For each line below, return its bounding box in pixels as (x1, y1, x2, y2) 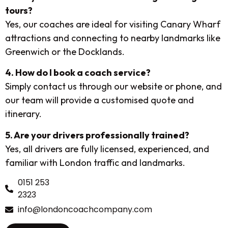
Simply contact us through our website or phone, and (5, 80, 222, 93)
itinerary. (5, 108, 42, 120)
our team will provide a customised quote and (5, 94, 194, 106)
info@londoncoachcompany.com (18, 204, 152, 216)
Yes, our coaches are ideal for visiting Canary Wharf (5, 18, 220, 30)
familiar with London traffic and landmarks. (5, 156, 185, 168)
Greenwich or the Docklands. (5, 45, 125, 58)
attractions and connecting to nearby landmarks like (5, 32, 220, 44)
